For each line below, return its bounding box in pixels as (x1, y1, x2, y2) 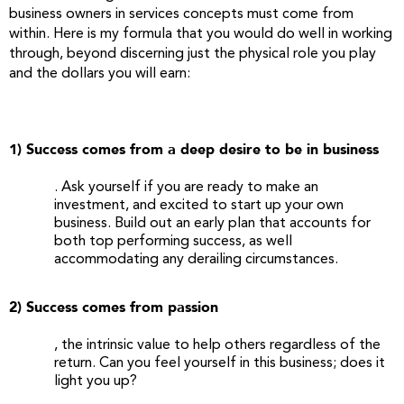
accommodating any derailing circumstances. (54, 252, 338, 267)
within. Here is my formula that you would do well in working (9, 27, 392, 41)
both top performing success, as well (54, 234, 292, 249)
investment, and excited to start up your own (54, 198, 344, 213)
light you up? (54, 374, 137, 389)
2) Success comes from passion (9, 298, 218, 317)
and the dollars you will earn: (9, 67, 190, 81)
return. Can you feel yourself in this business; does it (54, 356, 385, 371)
